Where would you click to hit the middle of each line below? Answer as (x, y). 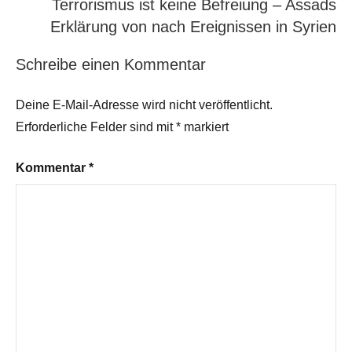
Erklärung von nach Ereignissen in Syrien (193, 26)
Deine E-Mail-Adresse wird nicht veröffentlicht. (144, 104)
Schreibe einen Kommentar (111, 64)
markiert (205, 126)
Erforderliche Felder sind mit (96, 126)
